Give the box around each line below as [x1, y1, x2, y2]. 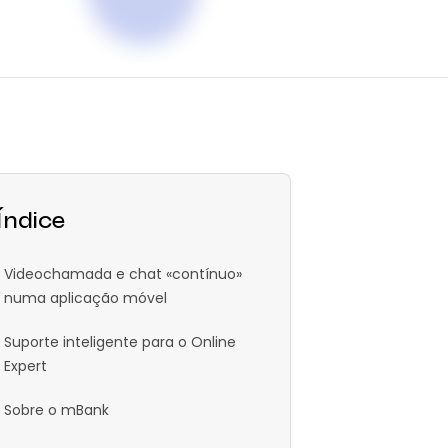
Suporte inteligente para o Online [4, 332, 236, 353]
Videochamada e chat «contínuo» [4, 264, 242, 285]
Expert [4, 356, 47, 377]
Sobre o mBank [4, 400, 109, 421]
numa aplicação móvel [4, 288, 167, 309]
